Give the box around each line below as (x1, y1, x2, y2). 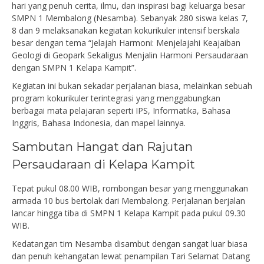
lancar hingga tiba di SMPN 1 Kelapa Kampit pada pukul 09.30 (12, 207, 246, 219)
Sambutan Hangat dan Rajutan (12, 139, 193, 154)
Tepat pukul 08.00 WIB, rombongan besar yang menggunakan (12, 182, 248, 194)
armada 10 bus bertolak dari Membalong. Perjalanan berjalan (12, 194, 245, 206)
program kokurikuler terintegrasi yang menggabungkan (12, 92, 220, 104)
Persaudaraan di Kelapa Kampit (12, 157, 195, 171)
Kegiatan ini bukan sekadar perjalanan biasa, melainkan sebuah (12, 80, 252, 91)
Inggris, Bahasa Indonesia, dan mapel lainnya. (12, 117, 186, 128)
